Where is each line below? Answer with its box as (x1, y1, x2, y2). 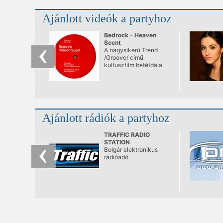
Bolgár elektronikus (104, 145, 158, 153)
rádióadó (104, 153, 128, 161)
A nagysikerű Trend (104, 46, 158, 54)
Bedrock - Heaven (104, 31, 156, 39)
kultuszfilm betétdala (104, 61, 162, 69)
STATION (104, 138, 130, 146)
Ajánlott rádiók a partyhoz (42, 111, 170, 124)
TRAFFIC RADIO (104, 130, 150, 138)
